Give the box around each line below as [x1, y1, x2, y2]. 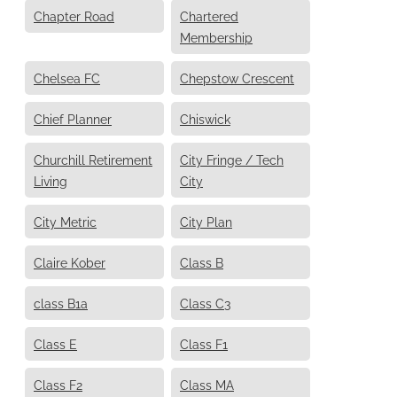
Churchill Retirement [34, 150, 152, 167]
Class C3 [180, 293, 230, 311]
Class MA [180, 375, 234, 393]
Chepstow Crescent [180, 68, 294, 86]
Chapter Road [34, 6, 114, 24]
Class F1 [180, 334, 228, 352]
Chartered [180, 6, 238, 24]
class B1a [34, 293, 88, 311]
